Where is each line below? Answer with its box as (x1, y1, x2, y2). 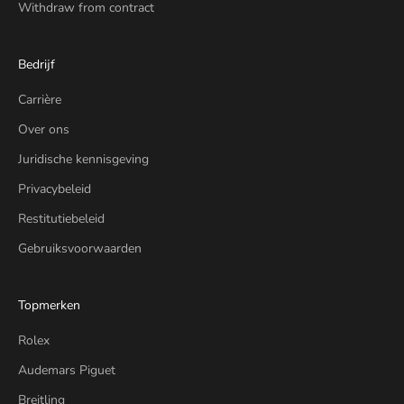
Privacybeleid (18, 179, 91, 197)
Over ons (18, 120, 69, 138)
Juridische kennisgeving (18, 150, 149, 168)
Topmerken (18, 296, 80, 314)
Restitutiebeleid (18, 209, 105, 227)
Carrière (18, 90, 61, 108)
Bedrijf (18, 55, 55, 73)
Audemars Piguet (18, 361, 115, 379)
